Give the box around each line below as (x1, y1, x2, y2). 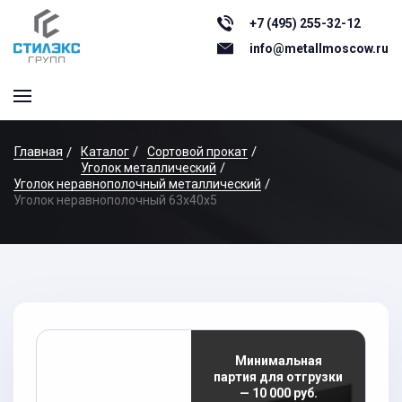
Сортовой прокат (147, 144, 248, 159)
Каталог (81, 144, 129, 159)
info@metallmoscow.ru (249, 41, 389, 56)
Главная (13, 144, 63, 160)
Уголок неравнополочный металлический (13, 177, 261, 191)
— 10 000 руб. (239, 386, 318, 400)
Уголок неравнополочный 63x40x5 (13, 193, 217, 207)
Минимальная (234, 354, 322, 368)
